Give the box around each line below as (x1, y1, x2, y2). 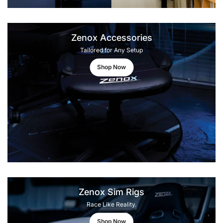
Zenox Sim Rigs (79, 187, 144, 198)
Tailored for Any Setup (80, 46, 143, 54)
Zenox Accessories (71, 32, 152, 43)
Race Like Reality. (87, 201, 136, 209)
